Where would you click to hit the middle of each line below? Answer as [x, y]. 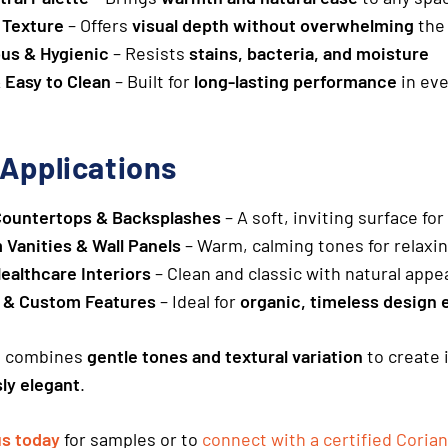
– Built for [152, 80]
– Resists [149, 52]
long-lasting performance [295, 80]
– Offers [98, 24]
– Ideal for [198, 300]
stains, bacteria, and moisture [309, 52]
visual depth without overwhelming [273, 24]
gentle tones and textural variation [225, 355]
